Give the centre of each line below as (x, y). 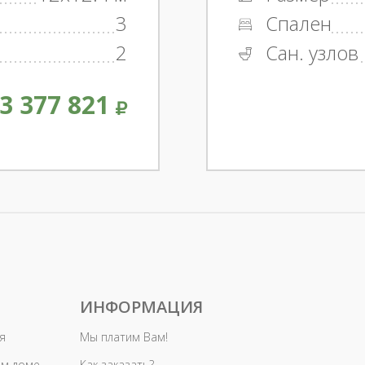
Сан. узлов (309, 53)
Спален (296, 23)
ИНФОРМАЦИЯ (141, 307)
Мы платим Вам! (124, 337)
